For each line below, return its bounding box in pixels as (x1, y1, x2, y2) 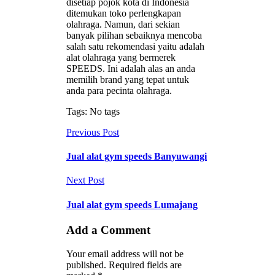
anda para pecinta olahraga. (66, 85, 172, 96)
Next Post (66, 175, 104, 186)
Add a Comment (66, 223, 150, 236)
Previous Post (66, 126, 119, 137)
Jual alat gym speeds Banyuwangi (66, 151, 207, 162)
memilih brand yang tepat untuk (66, 74, 189, 85)
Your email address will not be (66, 248, 184, 259)
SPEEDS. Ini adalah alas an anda (66, 63, 195, 74)
